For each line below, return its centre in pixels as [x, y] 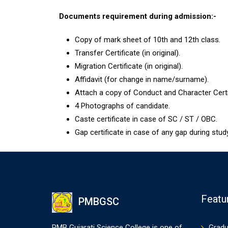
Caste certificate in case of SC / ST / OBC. [146, 119]
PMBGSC [99, 202]
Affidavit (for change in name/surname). [142, 79]
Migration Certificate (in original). [129, 66]
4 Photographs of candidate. [122, 106]
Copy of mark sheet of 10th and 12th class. [148, 40]
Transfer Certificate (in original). [127, 53]
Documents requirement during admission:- [137, 16]
